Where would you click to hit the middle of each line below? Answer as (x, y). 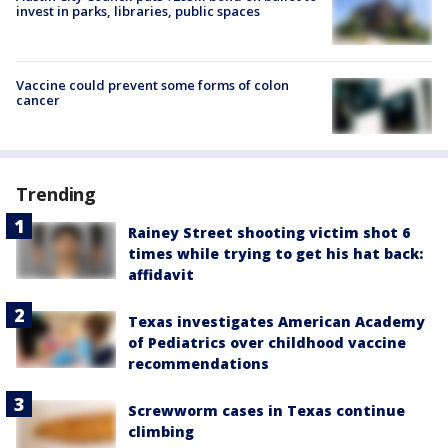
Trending (56, 194)
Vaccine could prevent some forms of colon (152, 85)
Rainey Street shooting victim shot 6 (269, 233)
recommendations (198, 364)
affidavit (161, 275)
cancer (38, 100)
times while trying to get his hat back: (275, 254)
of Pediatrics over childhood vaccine (267, 343)
